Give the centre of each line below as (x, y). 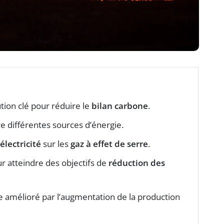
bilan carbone (120, 105)
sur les (56, 143)
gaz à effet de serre (109, 143)
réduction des (137, 162)
